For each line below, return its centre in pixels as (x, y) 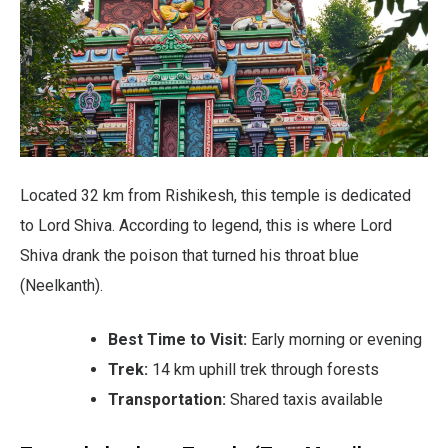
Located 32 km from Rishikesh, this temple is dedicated (215, 196)
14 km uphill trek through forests (263, 370)
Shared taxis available (304, 400)
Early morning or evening (334, 340)
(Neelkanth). (61, 286)
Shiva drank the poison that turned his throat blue (189, 256)
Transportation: (167, 400)
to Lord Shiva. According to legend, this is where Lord (206, 226)
